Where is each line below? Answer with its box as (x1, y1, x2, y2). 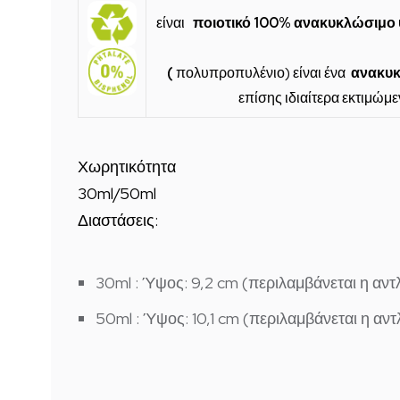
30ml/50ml (78, 183, 156, 204)
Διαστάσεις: (78, 210, 158, 230)
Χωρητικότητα (78, 156, 176, 177)
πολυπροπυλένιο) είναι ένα (173, 63, 348, 82)
